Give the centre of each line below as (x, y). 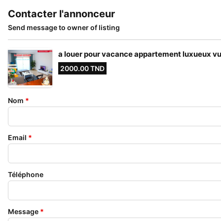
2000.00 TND (82, 68)
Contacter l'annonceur (61, 14)
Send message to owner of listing (64, 27)
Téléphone (26, 174)
